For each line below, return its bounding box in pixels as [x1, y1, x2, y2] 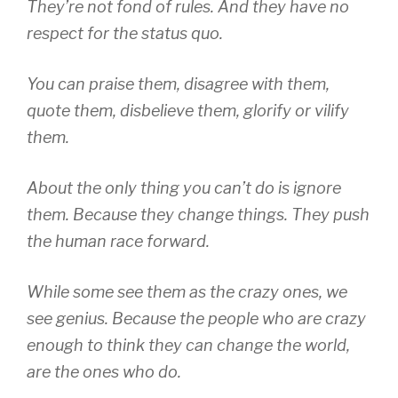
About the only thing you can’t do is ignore [27, 178, 341, 197]
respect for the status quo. [27, 23, 227, 43]
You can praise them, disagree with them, [27, 74, 330, 93]
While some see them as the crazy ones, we [27, 282, 347, 301]
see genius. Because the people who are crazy [27, 308, 366, 328]
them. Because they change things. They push [27, 204, 370, 224]
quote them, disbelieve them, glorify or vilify [27, 100, 349, 120]
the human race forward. [27, 231, 210, 251]
